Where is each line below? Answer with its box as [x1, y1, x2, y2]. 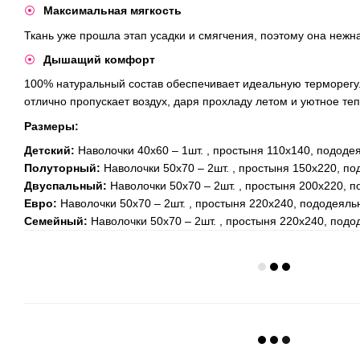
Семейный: [24, 215, 88, 228]
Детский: [24, 144, 75, 157]
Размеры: [24, 119, 79, 133]
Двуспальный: [24, 179, 107, 193]
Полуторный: [24, 162, 100, 175]
